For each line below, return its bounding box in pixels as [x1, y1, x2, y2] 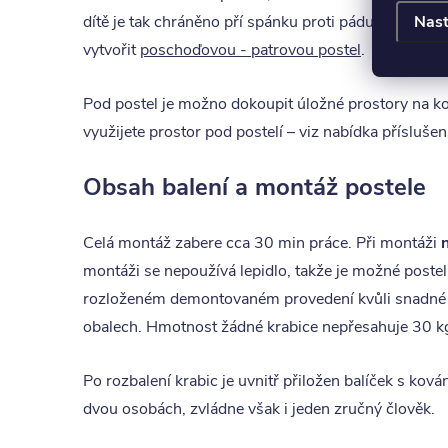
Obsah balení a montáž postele [83, 171, 433, 203]
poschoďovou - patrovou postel [140, 39, 361, 61]
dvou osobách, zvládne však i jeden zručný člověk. [83, 398, 435, 420]
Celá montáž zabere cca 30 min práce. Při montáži [83, 232, 441, 254]
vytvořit [83, 39, 140, 61]
